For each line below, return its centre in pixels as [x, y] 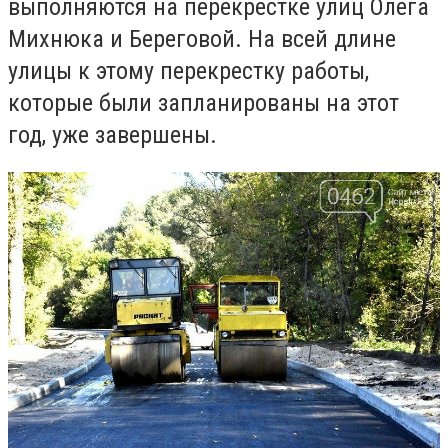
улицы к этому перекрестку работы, [188, 70]
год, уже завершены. [112, 134]
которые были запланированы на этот [203, 102]
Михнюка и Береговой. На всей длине [202, 38]
